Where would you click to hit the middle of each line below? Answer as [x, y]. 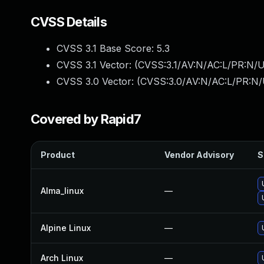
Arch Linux [62, 258]
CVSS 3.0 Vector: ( [98, 81]
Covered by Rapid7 [86, 119]
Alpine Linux [66, 228]
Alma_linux [62, 191]
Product [58, 155]
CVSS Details [69, 22]
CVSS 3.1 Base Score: [107, 48]
